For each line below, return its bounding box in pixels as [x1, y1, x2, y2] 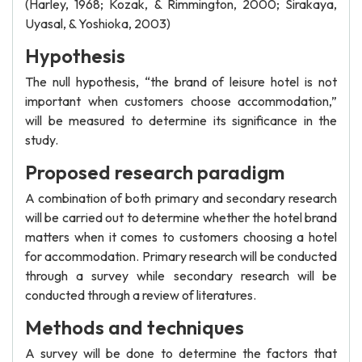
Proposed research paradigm [25, 160, 284, 184]
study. [25, 132, 58, 148]
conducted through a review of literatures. [25, 287, 256, 303]
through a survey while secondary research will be [25, 267, 337, 284]
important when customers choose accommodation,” [25, 93, 337, 109]
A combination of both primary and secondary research [25, 190, 337, 206]
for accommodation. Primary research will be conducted [25, 248, 337, 264]
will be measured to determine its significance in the [25, 112, 337, 128]
